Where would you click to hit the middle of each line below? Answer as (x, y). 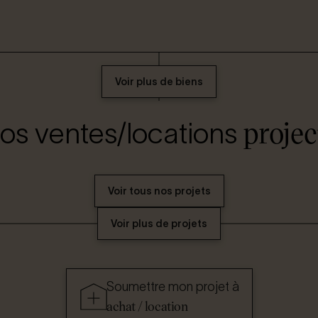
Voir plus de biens (159, 81)
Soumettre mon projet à (172, 286)
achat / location (147, 306)
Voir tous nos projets (159, 191)
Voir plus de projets (159, 223)
